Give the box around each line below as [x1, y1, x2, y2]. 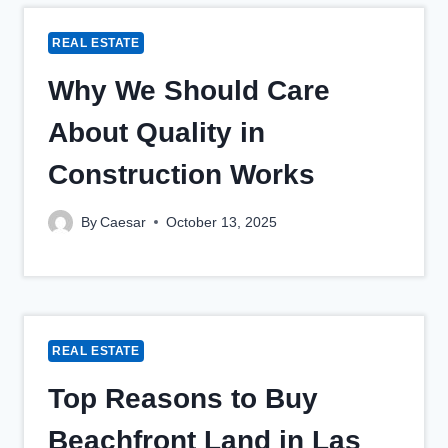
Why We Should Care [48, 75, 330, 107]
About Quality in [48, 117, 265, 149]
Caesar [100, 214, 147, 230]
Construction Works [48, 159, 315, 191]
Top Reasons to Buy [48, 382, 318, 414]
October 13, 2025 [166, 214, 278, 230]
